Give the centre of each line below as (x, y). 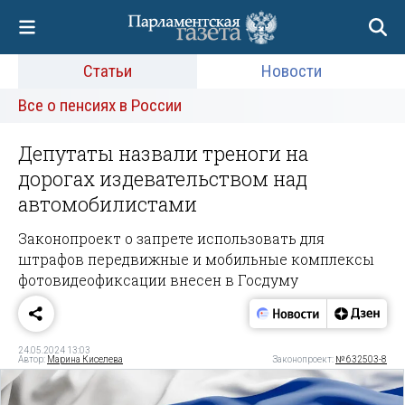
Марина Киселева (85, 359)
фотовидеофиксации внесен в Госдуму (158, 279)
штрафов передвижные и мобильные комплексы (196, 259)
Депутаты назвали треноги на (163, 153)
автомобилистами (108, 204)
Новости (292, 71)
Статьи (107, 71)
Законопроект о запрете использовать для (171, 238)
